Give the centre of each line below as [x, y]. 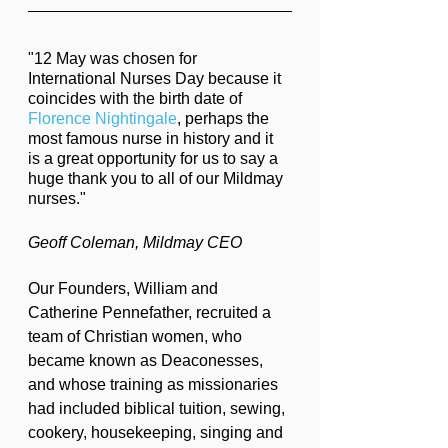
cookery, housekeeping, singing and [157, 432]
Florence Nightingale [102, 118]
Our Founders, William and [125, 288]
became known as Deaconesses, [147, 360]
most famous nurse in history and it [152, 138]
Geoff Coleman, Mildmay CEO [135, 242]
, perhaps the [225, 118]
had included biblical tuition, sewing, [158, 408]
